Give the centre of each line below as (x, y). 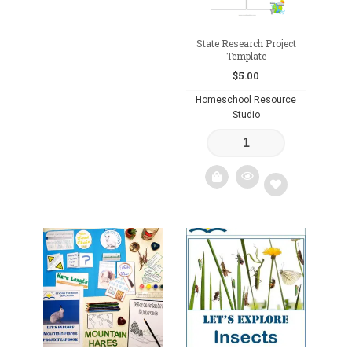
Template (246, 55)
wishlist (282, 279)
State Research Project (246, 43)
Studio (246, 114)
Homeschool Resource (246, 99)
